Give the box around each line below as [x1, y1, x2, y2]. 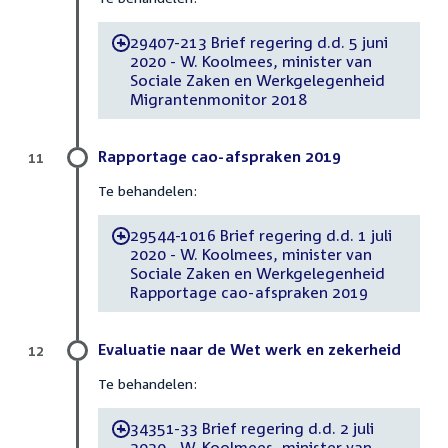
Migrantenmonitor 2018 [129, 89, 307, 108]
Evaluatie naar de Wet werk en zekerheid [98, 340, 401, 359]
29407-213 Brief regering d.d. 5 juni [129, 32, 388, 51]
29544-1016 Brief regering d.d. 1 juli [129, 225, 393, 244]
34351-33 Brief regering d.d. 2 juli [129, 418, 374, 437]
